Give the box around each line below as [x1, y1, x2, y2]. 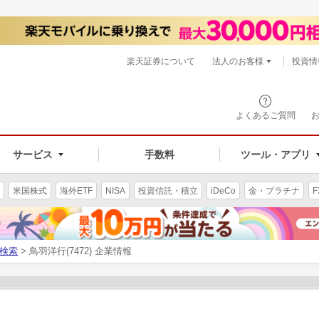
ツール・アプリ [240, 148, 310, 160]
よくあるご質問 [236, 110, 296, 120]
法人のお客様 [212, 56, 263, 66]
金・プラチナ [249, 185, 300, 196]
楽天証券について [127, 56, 195, 66]
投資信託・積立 [138, 185, 198, 196]
